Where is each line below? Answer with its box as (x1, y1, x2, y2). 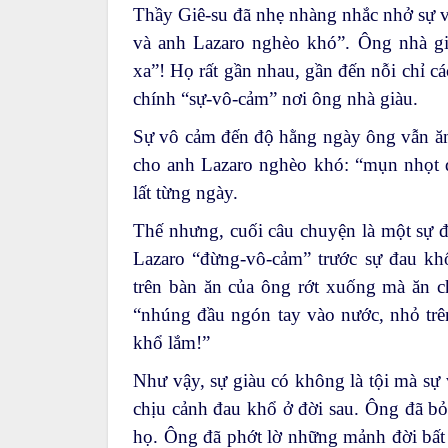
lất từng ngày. (133, 182, 238, 204)
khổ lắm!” (133, 331, 210, 353)
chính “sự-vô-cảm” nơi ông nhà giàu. (133, 88, 418, 110)
